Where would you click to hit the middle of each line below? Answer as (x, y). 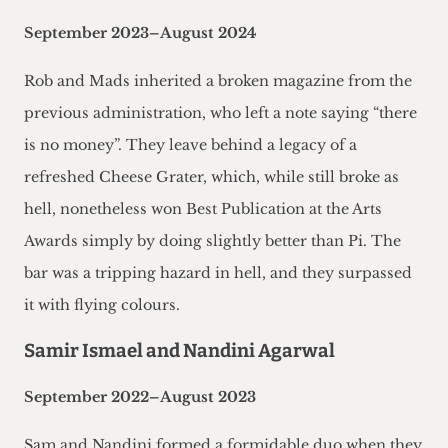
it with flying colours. (102, 305)
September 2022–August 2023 (140, 397)
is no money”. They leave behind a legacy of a (190, 145)
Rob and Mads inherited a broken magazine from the (218, 81)
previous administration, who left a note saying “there (220, 113)
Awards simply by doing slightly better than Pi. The (212, 241)
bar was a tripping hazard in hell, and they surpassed (218, 273)
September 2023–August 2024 (140, 33)
